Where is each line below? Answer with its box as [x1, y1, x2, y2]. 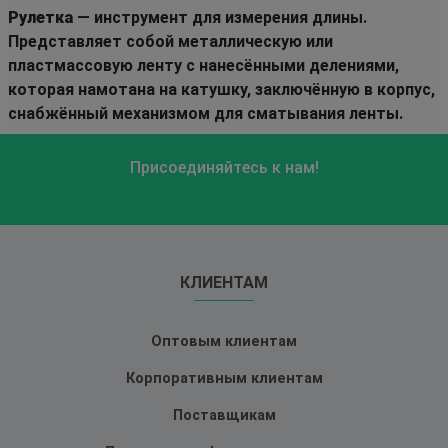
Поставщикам [172, 406, 276, 424]
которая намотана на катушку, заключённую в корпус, [8, 79, 435, 99]
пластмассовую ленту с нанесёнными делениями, [8, 55, 399, 75]
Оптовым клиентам [151, 332, 297, 350]
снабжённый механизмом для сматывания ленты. [8, 103, 403, 123]
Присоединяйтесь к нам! [129, 157, 319, 177]
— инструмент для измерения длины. [73, 7, 367, 27]
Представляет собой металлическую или [8, 31, 333, 51]
